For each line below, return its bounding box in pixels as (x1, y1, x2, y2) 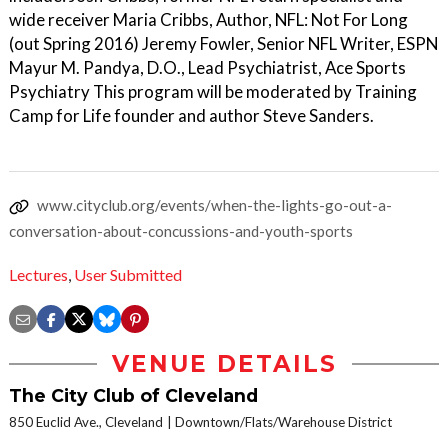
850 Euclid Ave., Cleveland (9, 414, 163, 431)
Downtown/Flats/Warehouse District (175, 414, 392, 431)
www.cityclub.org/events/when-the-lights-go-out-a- (37, 196, 392, 214)
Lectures (9, 265, 68, 285)
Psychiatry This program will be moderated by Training (9, 81, 417, 102)
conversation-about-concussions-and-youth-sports (9, 222, 353, 240)
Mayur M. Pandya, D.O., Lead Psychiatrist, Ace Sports (9, 57, 406, 78)
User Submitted (74, 265, 182, 285)
